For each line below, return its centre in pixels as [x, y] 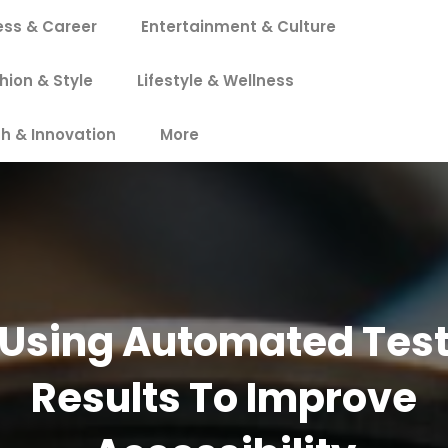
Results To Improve [224, 398]
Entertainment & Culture [238, 26]
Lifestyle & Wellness [215, 80]
